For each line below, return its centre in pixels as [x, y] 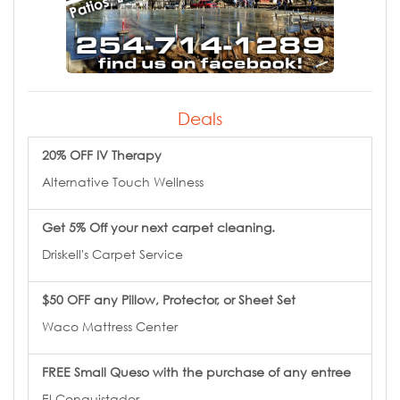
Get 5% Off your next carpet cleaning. [158, 227]
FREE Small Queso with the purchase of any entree [196, 371]
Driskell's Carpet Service [112, 254]
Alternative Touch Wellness [123, 181]
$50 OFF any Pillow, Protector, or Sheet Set [169, 299]
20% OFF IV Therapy [102, 154]
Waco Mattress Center [110, 326]
